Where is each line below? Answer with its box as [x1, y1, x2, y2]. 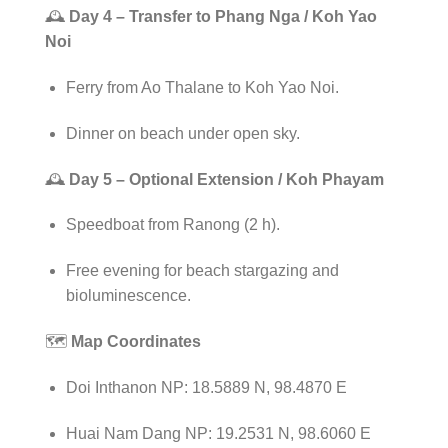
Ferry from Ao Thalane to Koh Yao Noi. [65, 79, 339, 96]
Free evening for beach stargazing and [65, 262, 339, 280]
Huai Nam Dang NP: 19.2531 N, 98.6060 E [65, 424, 371, 442]
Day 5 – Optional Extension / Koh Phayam [69, 170, 384, 188]
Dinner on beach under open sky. [65, 124, 300, 142]
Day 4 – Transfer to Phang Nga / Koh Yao [69, 8, 377, 26]
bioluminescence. [65, 287, 191, 305]
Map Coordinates [71, 332, 201, 350]
